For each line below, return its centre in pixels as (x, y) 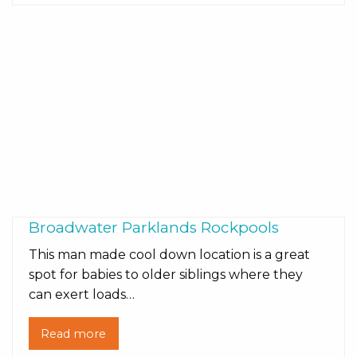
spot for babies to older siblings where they (166, 275)
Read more (74, 333)
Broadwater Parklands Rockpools (154, 228)
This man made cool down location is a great (169, 255)
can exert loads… (82, 295)
